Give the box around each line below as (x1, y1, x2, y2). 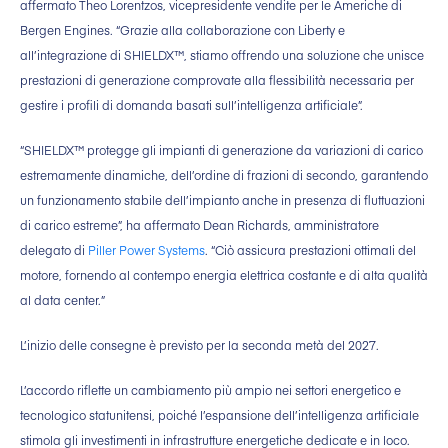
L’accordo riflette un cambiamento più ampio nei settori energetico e (20, 382, 401, 399)
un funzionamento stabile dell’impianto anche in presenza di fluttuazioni (20, 192, 425, 209)
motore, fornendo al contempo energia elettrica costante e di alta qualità (20, 267, 428, 284)
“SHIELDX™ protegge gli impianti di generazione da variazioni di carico (20, 142, 423, 159)
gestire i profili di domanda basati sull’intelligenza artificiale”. (20, 97, 363, 114)
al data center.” (20, 292, 105, 309)
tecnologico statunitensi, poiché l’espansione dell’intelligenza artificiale (20, 407, 419, 424)
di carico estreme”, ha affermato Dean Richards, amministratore (20, 217, 379, 234)
